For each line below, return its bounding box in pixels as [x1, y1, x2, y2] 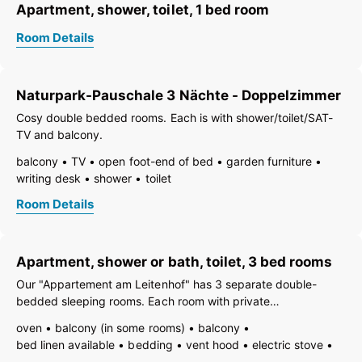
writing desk [16, 170, 82, 185]
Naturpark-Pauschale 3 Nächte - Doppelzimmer [16, 86, 341, 103]
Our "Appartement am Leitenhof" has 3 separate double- [16, 276, 318, 291]
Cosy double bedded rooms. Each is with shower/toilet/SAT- [16, 110, 334, 124]
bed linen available [16, 337, 116, 351]
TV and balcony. [16, 127, 103, 141]
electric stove [252, 337, 324, 351]
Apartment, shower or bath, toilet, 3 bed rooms [16, 253, 333, 270]
